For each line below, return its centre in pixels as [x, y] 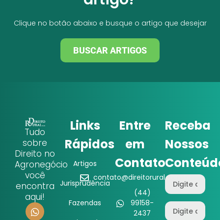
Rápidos [90, 144]
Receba [188, 126]
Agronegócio [41, 165]
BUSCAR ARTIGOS [110, 51]
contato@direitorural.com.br [142, 178]
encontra [35, 186]
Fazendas [85, 203]
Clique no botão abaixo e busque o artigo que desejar [110, 23]
